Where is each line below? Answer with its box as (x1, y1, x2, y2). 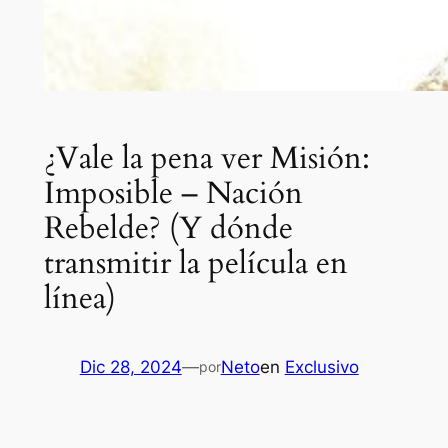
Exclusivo (284, 356, 359, 377)
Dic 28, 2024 (79, 356, 182, 377)
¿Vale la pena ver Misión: (43, 137, 370, 180)
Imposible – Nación (43, 172, 303, 215)
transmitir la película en (43, 242, 348, 285)
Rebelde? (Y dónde (43, 207, 293, 250)
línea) (43, 277, 116, 320)
